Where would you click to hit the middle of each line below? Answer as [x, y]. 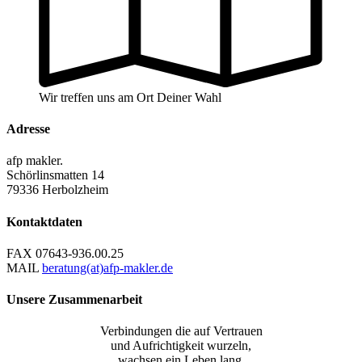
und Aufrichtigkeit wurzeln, [181, 346]
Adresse [28, 129]
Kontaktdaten [44, 221]
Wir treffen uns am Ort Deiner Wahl [130, 97]
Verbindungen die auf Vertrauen [181, 331]
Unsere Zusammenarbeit [74, 300]
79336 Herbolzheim [57, 190]
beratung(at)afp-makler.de [107, 267]
